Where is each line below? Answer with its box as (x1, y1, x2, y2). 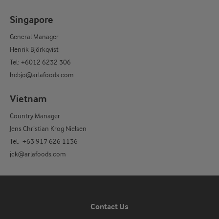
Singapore (10, 14, 53, 26)
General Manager (10, 33, 59, 41)
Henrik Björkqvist (10, 45, 59, 54)
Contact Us (90, 202, 129, 212)
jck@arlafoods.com (10, 150, 66, 158)
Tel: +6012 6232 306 (10, 58, 71, 66)
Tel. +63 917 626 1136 (10, 137, 79, 146)
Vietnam (10, 93, 47, 105)
